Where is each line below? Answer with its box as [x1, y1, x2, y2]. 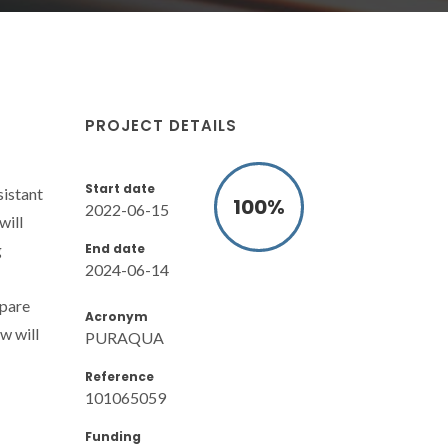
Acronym [85, 307, 148, 325]
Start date [85, 179, 155, 197]
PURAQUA [85, 327, 164, 347]
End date [85, 239, 145, 257]
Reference [85, 367, 154, 385]
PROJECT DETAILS [85, 114, 237, 136]
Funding [85, 427, 141, 445]
